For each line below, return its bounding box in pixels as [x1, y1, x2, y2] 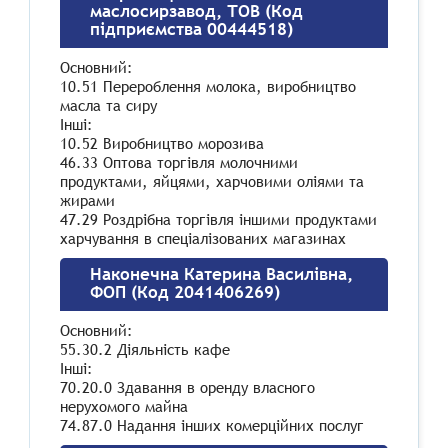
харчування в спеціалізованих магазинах [60, 228, 346, 249]
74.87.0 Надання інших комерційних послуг [60, 415, 364, 436]
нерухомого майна [60, 396, 188, 417]
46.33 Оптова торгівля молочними [60, 152, 298, 173]
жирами [60, 190, 115, 211]
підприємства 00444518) [90, 18, 293, 42]
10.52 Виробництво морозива [60, 133, 264, 154]
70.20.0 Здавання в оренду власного [60, 377, 315, 398]
